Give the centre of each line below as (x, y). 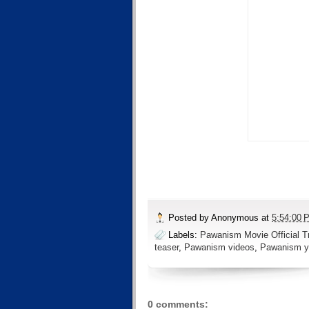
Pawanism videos (219, 248)
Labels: (184, 235)
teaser (167, 248)
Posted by (190, 217)
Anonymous (235, 217)
